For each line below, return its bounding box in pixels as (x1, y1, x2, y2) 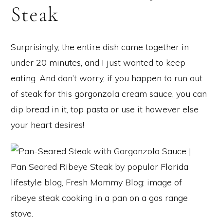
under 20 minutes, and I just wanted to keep (11, 57, 185, 69)
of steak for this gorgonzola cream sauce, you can (11, 88, 207, 100)
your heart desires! (11, 119, 84, 131)
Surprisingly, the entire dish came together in (11, 41, 189, 53)
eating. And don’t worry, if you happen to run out (11, 73, 202, 84)
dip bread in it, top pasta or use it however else (11, 104, 199, 115)
